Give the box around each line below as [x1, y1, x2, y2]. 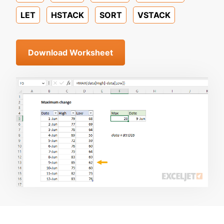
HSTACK [51, 10, 84, 20]
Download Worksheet [28, 47, 113, 57]
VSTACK [137, 10, 170, 20]
